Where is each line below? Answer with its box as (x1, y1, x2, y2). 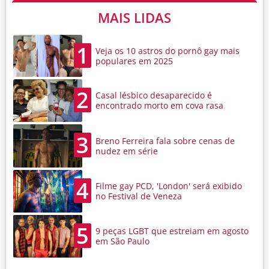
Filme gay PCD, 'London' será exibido (95, 180, 242, 192)
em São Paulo (95, 235, 150, 247)
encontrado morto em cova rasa (95, 100, 223, 112)
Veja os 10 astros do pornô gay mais (95, 45, 240, 57)
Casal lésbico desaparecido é (95, 89, 212, 101)
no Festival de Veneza (95, 190, 182, 202)
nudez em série (95, 145, 158, 157)
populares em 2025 (95, 55, 173, 67)
